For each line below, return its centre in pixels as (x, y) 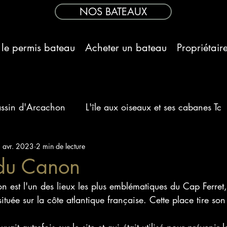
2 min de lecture (61, 146)
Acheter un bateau (126, 48)
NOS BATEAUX (113, 12)
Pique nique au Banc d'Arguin (71, 147)
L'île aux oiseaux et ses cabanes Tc (154, 107)
